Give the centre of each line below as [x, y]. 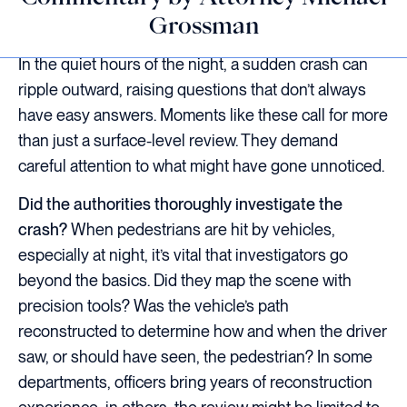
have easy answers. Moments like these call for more [203, 115]
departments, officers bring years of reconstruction [195, 382]
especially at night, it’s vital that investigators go [183, 254]
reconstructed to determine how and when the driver [203, 331]
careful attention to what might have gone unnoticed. [201, 166]
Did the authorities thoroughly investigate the [180, 203]
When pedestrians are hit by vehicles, [201, 229]
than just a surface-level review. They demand [178, 141]
